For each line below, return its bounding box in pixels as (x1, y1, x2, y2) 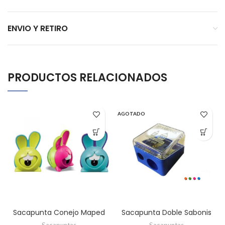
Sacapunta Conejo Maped (13, 207, 105, 217)
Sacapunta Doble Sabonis (121, 207, 211, 217)
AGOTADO (118, 110, 145, 117)
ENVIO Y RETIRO (8, 23, 68, 34)
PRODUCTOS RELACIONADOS (8, 70, 167, 85)
